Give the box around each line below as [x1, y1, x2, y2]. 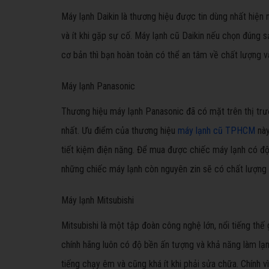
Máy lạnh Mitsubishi [61, 195, 134, 206]
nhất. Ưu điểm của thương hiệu [61, 125, 178, 136]
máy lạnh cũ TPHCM [178, 125, 255, 136]
